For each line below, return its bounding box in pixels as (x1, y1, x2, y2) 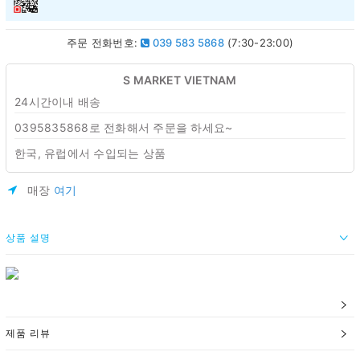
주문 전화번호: (67, 35, 141, 49)
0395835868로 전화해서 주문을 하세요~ (14, 120, 233, 134)
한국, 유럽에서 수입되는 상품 (14, 145, 166, 160)
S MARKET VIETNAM (123, 72, 237, 87)
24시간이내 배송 (14, 94, 101, 108)
